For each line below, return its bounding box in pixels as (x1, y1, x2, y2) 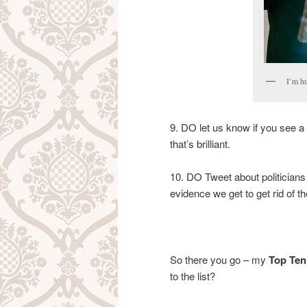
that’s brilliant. (170, 136, 230, 151)
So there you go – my (170, 251, 269, 267)
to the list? (170, 268, 215, 283)
